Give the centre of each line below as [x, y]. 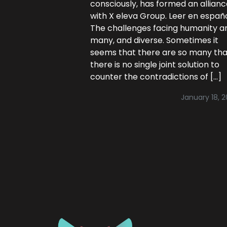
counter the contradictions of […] [156, 77]
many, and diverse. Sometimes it [154, 40]
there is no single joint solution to [155, 65]
